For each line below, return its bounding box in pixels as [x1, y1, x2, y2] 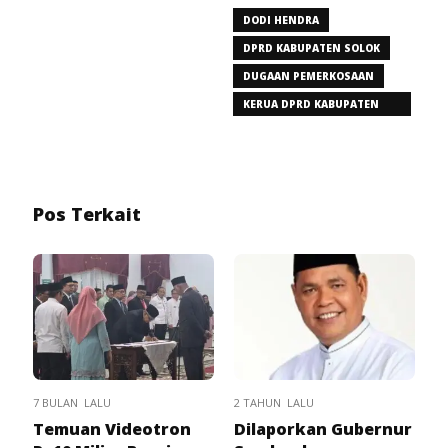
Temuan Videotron [33, 417, 191, 440]
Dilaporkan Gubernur [234, 417, 412, 440]
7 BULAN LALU [33, 394, 111, 410]
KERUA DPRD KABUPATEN [243, 96, 379, 111]
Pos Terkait [33, 201, 141, 226]
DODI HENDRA [243, 12, 319, 27]
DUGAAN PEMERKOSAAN [243, 68, 374, 83]
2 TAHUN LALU [234, 394, 314, 410]
